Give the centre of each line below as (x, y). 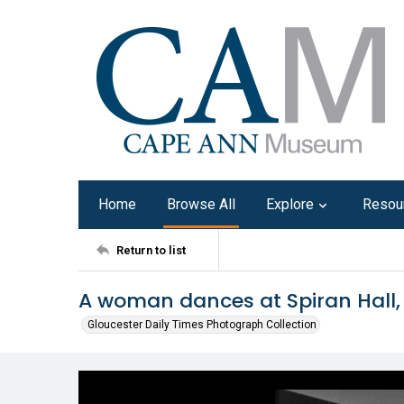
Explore (290, 204)
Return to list (151, 250)
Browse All (201, 204)
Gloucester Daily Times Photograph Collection (202, 325)
